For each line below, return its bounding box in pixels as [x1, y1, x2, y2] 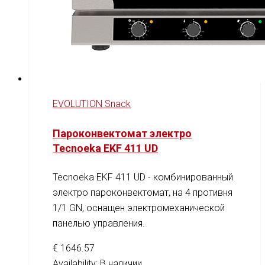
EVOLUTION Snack [53, 98, 131, 110]
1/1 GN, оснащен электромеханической [53, 202, 225, 214]
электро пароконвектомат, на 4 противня [53, 187, 232, 199]
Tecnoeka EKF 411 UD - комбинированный [53, 172, 233, 183]
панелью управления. [53, 218, 145, 230]
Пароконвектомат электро [53, 127, 192, 140]
